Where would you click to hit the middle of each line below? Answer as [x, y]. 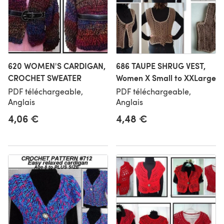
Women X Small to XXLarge [166, 78]
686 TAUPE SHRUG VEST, [161, 66]
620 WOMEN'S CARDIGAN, [57, 66]
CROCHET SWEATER [45, 78]
